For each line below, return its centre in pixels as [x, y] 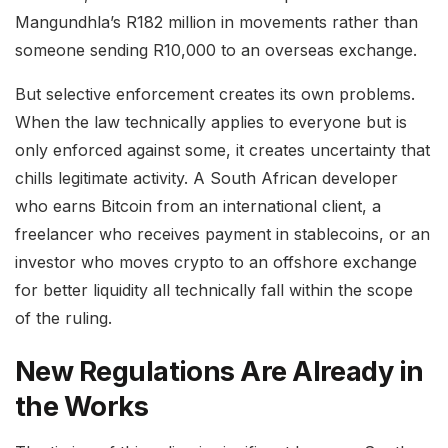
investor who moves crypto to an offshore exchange [216, 261]
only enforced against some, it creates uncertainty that [222, 149]
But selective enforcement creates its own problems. [215, 93]
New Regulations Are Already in [219, 372]
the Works [82, 407]
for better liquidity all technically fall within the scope [214, 289]
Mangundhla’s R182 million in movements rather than [216, 21]
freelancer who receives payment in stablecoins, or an [222, 233]
